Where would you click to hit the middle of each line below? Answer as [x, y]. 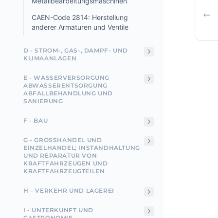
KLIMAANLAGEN [50, 58]
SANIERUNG [43, 101]
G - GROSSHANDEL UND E [63, 140]
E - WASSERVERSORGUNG [67, 78]
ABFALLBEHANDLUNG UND [68, 93]
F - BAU [36, 120]
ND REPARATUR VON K [60, 155]
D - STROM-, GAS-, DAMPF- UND [76, 50]
